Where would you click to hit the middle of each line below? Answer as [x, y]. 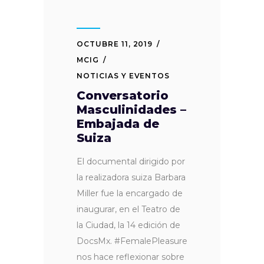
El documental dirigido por [131, 161]
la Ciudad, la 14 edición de [128, 225]
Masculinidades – [131, 109]
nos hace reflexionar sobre [131, 257]
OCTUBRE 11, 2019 [115, 44]
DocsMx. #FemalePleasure [132, 241]
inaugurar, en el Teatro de [128, 209]
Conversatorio [123, 95]
